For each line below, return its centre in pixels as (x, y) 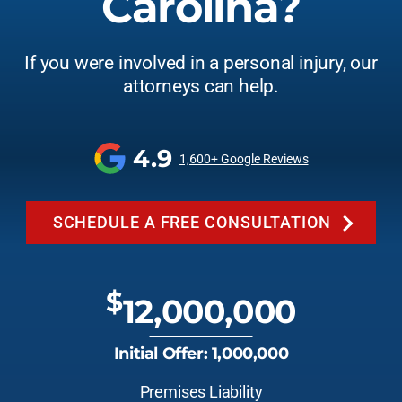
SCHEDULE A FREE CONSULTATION (192, 222)
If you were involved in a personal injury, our (201, 63)
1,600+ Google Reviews (244, 158)
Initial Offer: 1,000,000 (201, 354)
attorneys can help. (201, 86)
